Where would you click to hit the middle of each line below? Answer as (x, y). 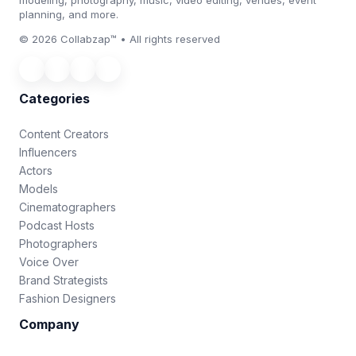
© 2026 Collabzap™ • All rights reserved (120, 39)
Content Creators (64, 134)
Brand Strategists (64, 281)
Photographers (58, 244)
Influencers (48, 153)
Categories (54, 98)
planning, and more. (69, 14)
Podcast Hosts (57, 226)
